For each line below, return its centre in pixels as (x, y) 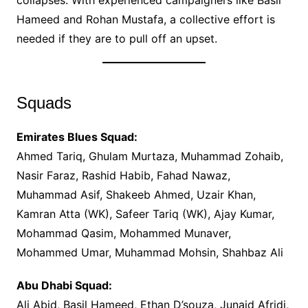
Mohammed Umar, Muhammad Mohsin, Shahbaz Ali (150, 253)
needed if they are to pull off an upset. (117, 39)
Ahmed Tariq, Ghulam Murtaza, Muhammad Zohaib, (150, 156)
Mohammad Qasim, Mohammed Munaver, (123, 233)
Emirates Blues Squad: (77, 137)
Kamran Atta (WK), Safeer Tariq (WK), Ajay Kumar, (145, 214)
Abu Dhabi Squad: (64, 286)
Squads (44, 103)
